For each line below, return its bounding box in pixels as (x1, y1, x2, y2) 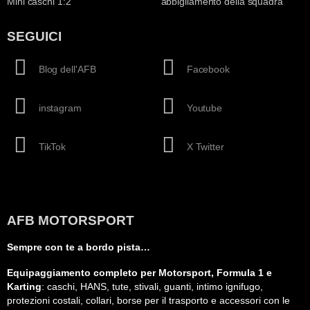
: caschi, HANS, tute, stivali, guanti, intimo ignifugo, (42, 282, 263, 293)
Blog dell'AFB (38, 63, 96, 75)
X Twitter (186, 140, 224, 152)
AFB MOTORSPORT (7, 213, 134, 228)
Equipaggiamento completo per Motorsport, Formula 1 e (7, 268, 272, 279)
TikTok (38, 140, 66, 152)
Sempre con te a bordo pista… (7, 242, 150, 253)
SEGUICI (7, 29, 62, 44)
